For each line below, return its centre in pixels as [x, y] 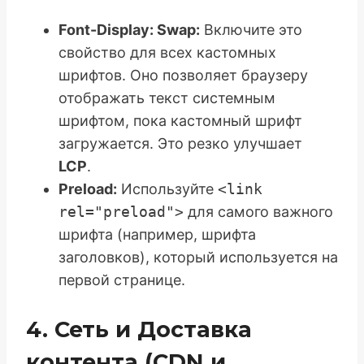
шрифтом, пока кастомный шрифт [180, 121]
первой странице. [122, 280]
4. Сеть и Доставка [139, 330]
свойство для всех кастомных [167, 53]
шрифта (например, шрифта [157, 235]
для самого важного [258, 212]
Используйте [167, 189]
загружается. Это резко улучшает [180, 144]
